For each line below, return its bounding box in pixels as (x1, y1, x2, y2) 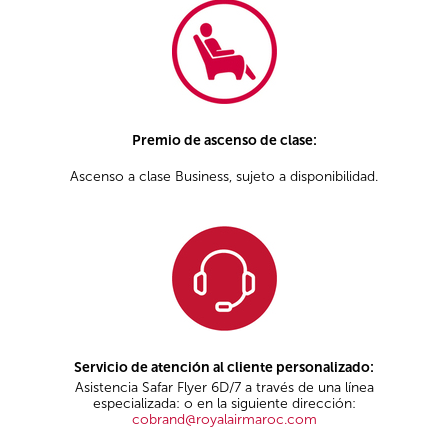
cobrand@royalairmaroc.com (131, 410, 317, 428)
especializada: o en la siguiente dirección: (92, 394, 356, 412)
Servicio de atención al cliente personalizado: (74, 359, 374, 377)
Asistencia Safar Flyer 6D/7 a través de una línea (74, 378, 374, 396)
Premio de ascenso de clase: (131, 132, 317, 150)
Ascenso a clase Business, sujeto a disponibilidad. (70, 167, 378, 185)
